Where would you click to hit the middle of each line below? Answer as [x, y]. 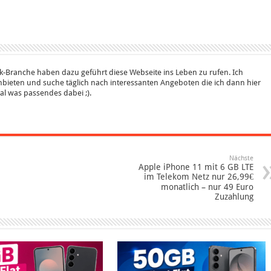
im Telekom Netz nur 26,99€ [199, 176]
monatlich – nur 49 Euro [207, 187]
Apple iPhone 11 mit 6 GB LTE [196, 167]
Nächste [242, 158]
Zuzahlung [234, 196]
